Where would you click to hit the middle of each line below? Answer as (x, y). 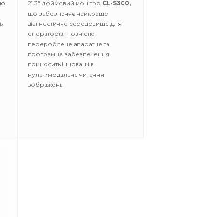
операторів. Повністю (61, 34)
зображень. (46, 85)
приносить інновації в (61, 64)
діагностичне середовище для (75, 23)
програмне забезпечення (69, 54)
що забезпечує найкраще (68, 13)
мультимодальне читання (66, 74)
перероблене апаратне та (69, 44)
